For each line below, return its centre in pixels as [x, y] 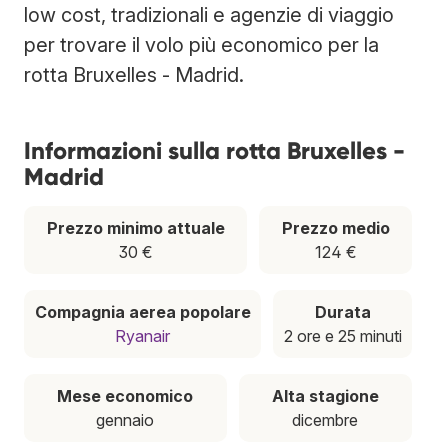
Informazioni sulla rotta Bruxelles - [214, 150]
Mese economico [125, 395]
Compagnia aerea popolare [142, 311]
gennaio [125, 419]
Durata [342, 311]
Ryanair [142, 335]
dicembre [325, 419]
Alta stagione [325, 395]
